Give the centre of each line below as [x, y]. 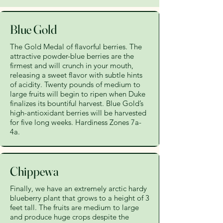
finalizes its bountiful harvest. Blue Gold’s [77, 103]
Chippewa [34, 171]
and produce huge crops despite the [69, 217]
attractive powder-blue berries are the [72, 56]
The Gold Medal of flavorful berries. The [76, 47]
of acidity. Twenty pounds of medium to [75, 84]
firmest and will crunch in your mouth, [72, 65]
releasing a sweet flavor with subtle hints [76, 75]
